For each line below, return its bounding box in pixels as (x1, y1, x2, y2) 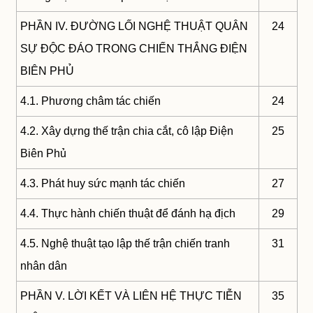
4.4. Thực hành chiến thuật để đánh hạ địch (20, 208, 235, 220)
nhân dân (20, 260, 67, 272)
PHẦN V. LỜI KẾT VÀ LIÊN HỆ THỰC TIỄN (20, 290, 242, 303)
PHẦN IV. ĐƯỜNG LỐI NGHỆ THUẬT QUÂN (20, 20, 248, 33)
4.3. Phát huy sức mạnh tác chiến (20, 177, 185, 190)
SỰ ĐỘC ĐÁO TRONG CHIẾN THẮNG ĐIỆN (20, 43, 247, 55)
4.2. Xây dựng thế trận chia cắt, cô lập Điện (20, 125, 233, 138)
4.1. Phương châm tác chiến (20, 95, 161, 108)
